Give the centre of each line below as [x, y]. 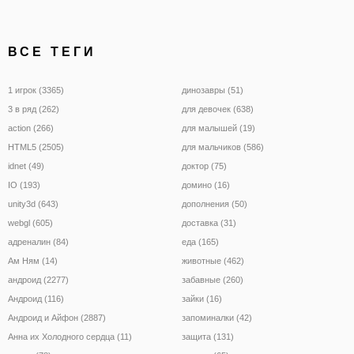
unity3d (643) [33, 203]
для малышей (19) [218, 128]
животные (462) [213, 260]
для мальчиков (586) [223, 147]
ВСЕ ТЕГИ [52, 51]
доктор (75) [204, 166]
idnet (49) [26, 166]
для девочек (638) [218, 109]
